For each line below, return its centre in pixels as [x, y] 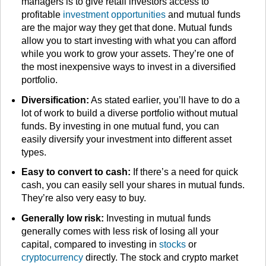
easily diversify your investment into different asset [126, 139]
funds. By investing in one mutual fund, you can [120, 126]
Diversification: [55, 100]
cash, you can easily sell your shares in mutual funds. [133, 185]
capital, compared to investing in [90, 245]
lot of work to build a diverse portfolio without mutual [129, 113]
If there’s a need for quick [184, 172]
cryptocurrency [52, 258]
